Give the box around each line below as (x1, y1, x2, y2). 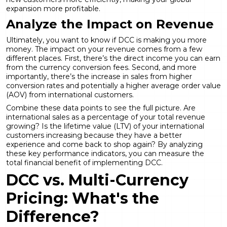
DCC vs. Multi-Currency (6, 170, 188, 190)
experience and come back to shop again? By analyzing (6, 139, 203, 149)
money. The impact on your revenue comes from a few (6, 44, 202, 54)
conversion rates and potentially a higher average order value (6, 81, 221, 90)
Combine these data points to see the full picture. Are (6, 103, 196, 112)
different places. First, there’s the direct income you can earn (6, 53, 220, 63)
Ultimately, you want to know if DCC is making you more (6, 35, 207, 45)
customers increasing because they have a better (6, 130, 182, 140)
